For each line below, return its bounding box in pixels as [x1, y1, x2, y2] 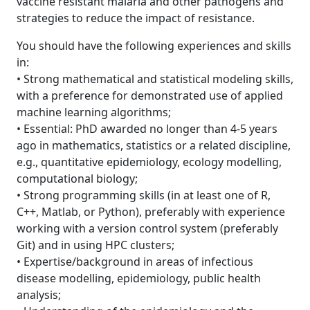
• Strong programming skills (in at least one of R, [17, 188, 271, 203]
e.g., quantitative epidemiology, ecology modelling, [17, 154, 282, 170]
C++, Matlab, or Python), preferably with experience [17, 204, 285, 219]
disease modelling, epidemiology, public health [17, 271, 261, 286]
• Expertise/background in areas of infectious [17, 254, 253, 269]
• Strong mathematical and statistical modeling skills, [17, 71, 293, 86]
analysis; [17, 287, 61, 302]
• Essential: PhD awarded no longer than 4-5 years [17, 121, 277, 136]
